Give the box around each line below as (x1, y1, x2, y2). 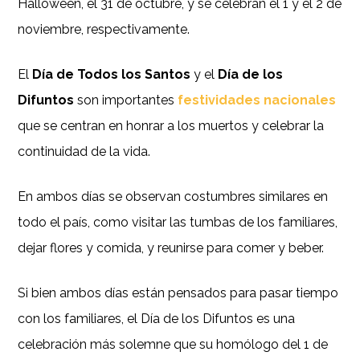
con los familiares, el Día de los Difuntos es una (18, 311, 296, 327)
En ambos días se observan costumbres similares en (18, 189, 329, 205)
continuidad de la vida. (18, 144, 151, 160)
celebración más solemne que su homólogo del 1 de (18, 337, 329, 353)
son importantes (74, 92, 178, 108)
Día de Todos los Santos (32, 67, 194, 83)
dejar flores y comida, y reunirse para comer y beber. (18, 240, 325, 256)
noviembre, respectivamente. (18, 22, 190, 38)
